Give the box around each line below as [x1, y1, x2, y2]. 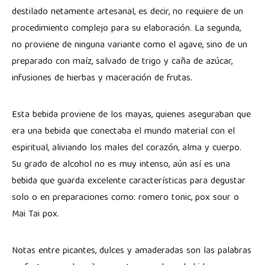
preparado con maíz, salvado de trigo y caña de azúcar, [12, 53, 232, 70]
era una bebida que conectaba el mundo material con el [12, 123, 235, 140]
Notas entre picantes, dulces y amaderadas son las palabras [12, 243, 251, 260]
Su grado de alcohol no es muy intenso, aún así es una [12, 156, 230, 173]
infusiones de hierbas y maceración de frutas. [12, 70, 192, 87]
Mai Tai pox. [12, 206, 59, 223]
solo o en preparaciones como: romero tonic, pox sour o [12, 189, 239, 206]
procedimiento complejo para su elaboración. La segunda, [12, 20, 241, 37]
